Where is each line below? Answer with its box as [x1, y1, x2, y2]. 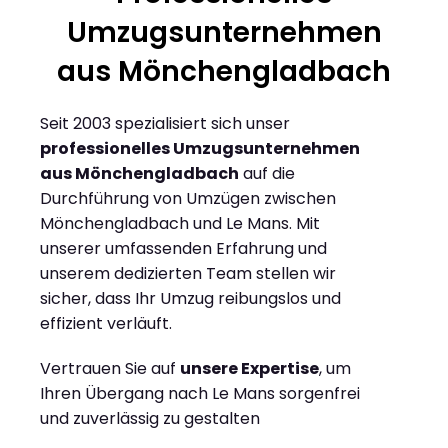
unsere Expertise [180, 357, 319, 381]
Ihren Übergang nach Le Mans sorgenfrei [40, 382, 360, 406]
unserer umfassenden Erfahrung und [40, 237, 327, 261]
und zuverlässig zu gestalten [40, 407, 260, 431]
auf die [239, 162, 295, 186]
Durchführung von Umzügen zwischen [40, 187, 336, 211]
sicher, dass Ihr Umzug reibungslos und [40, 287, 341, 311]
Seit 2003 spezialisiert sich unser [40, 112, 290, 136]
